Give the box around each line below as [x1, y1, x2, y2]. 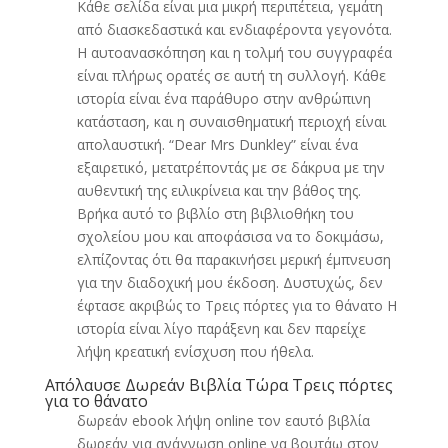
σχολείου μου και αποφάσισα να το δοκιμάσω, [76, 227, 384, 246]
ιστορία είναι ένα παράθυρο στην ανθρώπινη [76, 89, 371, 108]
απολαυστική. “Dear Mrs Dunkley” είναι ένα [76, 135, 358, 154]
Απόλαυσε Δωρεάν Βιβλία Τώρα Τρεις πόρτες [44, 374, 393, 396]
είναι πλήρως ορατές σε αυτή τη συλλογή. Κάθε [76, 66, 386, 85]
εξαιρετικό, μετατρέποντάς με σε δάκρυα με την [76, 158, 385, 177]
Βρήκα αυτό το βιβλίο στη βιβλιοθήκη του [76, 204, 354, 223]
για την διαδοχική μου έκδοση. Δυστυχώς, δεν [76, 273, 383, 292]
